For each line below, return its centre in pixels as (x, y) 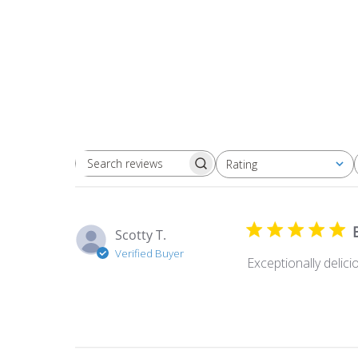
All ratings (237, 170)
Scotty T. (141, 235)
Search (164, 171)
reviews (166, 188)
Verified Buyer (150, 253)
